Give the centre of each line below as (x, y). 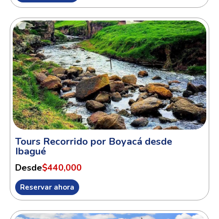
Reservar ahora (47, 187)
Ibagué (31, 151)
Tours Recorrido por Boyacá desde (94, 141)
